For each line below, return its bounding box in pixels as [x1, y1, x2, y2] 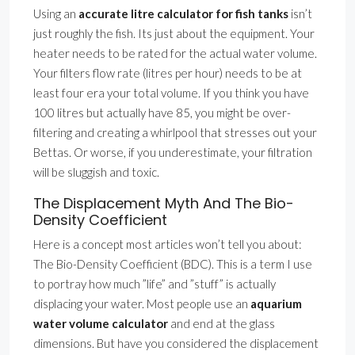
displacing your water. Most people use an [33, 296, 250, 311]
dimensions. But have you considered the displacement [33, 336, 319, 351]
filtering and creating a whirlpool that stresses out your [33, 125, 317, 140]
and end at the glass [168, 316, 275, 331]
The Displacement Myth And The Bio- [33, 193, 294, 214]
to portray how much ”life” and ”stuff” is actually [33, 277, 276, 292]
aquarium [250, 296, 302, 311]
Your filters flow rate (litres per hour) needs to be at [33, 66, 302, 81]
